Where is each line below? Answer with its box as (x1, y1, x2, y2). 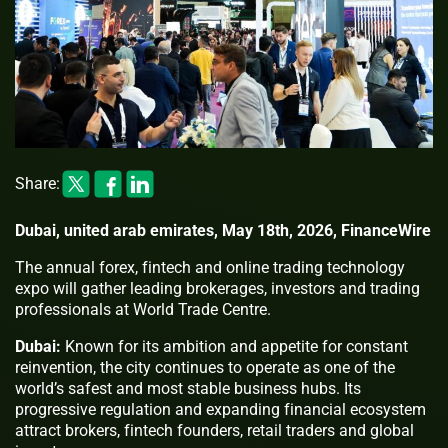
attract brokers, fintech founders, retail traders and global (15, 420, 414, 440)
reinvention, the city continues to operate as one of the (15, 357, 395, 377)
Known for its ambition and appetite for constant (65, 336, 408, 356)
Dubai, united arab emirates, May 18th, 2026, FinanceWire (15, 220, 431, 240)
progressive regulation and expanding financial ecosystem (15, 399, 426, 419)
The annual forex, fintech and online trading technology (15, 257, 405, 277)
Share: (15, 174, 60, 194)
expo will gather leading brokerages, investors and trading (15, 278, 420, 298)
